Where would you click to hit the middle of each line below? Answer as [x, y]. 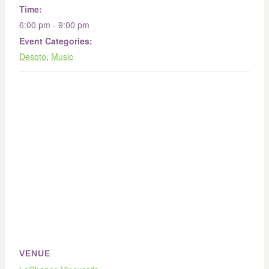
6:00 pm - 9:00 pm [54, 25]
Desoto [33, 57]
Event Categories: [56, 41]
